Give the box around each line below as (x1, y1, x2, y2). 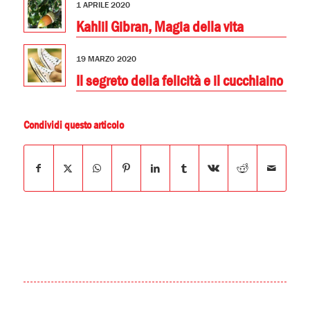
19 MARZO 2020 (75, 53, 136, 65)
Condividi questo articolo (23, 118, 124, 133)
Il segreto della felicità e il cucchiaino (75, 71, 283, 91)
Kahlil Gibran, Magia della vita (75, 17, 244, 37)
